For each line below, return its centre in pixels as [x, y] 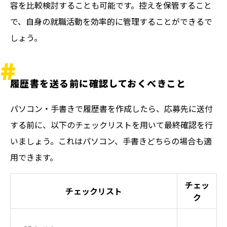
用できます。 [34, 157]
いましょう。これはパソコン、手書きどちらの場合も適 [111, 141]
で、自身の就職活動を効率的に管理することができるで [111, 21]
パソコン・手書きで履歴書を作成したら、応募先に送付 [111, 108]
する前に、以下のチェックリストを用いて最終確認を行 [111, 125]
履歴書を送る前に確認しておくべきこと [98, 83]
